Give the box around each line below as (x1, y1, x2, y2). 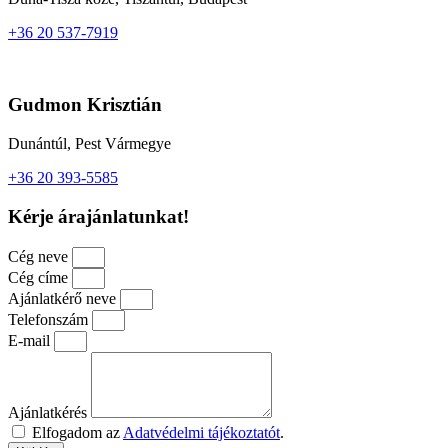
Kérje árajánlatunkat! (8, 205, 189, 227)
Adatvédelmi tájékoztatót (123, 423, 280, 441)
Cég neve (8, 247, 72, 265)
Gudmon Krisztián (8, 94, 162, 116)
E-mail (8, 331, 54, 349)
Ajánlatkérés (8, 403, 91, 421)
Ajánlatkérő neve (8, 289, 120, 307)
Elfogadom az (32, 423, 123, 441)
